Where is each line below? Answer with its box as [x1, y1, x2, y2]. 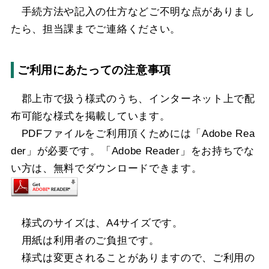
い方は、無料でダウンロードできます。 [10, 162, 202, 174]
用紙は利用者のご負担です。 [10, 234, 160, 246]
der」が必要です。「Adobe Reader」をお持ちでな [10, 145, 255, 157]
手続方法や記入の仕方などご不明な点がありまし [10, 5, 255, 17]
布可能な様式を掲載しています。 [10, 110, 171, 122]
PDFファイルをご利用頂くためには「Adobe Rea [10, 127, 255, 139]
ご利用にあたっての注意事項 [17, 63, 171, 76]
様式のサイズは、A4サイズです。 [10, 217, 183, 229]
